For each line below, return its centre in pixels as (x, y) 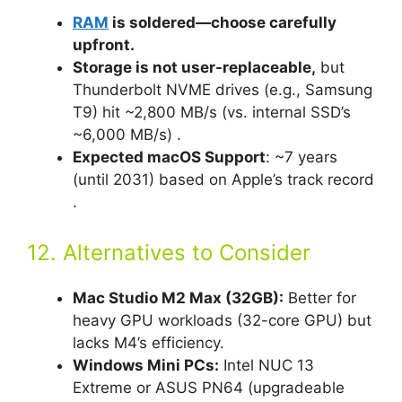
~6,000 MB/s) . (127, 135)
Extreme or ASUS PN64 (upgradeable (209, 387)
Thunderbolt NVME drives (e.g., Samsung (223, 90)
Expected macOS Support (169, 157)
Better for (320, 297)
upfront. (104, 45)
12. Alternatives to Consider (169, 252)
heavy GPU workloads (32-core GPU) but (222, 320)
